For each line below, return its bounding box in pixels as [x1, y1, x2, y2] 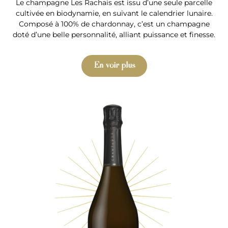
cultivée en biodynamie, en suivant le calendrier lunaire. [15, 9, 213, 18]
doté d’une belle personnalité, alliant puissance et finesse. [13, 30, 215, 40]
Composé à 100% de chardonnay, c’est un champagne [18, 19, 210, 29]
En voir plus [93, 61, 135, 71]
